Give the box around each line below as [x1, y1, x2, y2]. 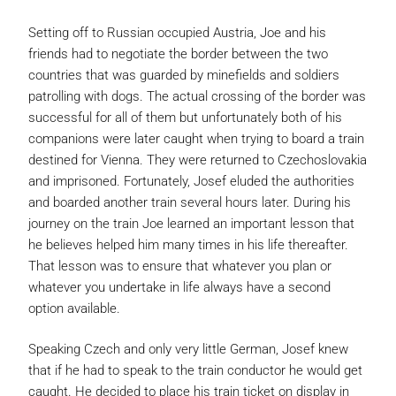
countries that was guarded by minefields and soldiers [28, 67, 339, 83]
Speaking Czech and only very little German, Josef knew [28, 341, 348, 357]
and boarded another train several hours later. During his [28, 194, 351, 210]
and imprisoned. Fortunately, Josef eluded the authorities [28, 173, 354, 189]
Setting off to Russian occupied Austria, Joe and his [28, 25, 326, 41]
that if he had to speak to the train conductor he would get [28, 362, 362, 378]
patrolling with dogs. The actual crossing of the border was [28, 88, 366, 104]
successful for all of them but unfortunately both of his [28, 110, 342, 126]
